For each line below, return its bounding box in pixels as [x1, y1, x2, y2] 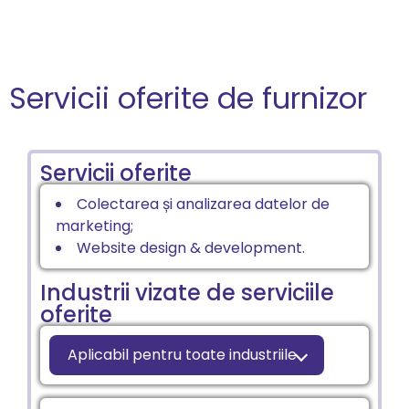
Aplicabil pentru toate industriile [68, 343, 297, 365]
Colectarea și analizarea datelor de [76, 193, 330, 215]
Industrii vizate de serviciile [40, 277, 334, 308]
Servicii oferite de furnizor [9, 77, 367, 119]
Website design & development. [76, 236, 305, 258]
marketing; [55, 215, 133, 236]
